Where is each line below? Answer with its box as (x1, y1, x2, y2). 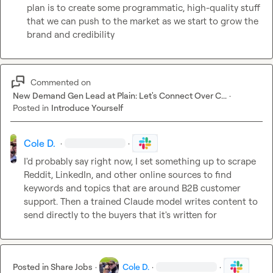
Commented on (30, 76, 91, 87)
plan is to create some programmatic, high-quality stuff (26, 2, 260, 14)
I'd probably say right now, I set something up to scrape (24, 155, 257, 168)
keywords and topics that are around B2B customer (24, 182, 241, 194)
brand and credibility (26, 29, 115, 41)
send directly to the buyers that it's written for (24, 209, 218, 221)
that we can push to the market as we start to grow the (26, 15, 258, 27)
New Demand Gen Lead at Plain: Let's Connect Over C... (13, 90, 227, 101)
